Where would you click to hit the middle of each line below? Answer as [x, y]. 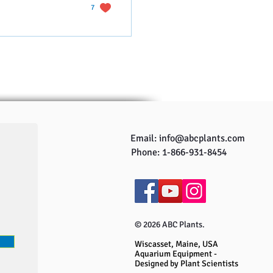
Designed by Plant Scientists [186, 263]
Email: [144, 138]
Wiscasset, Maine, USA [176, 244]
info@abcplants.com [202, 138]
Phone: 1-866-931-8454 [179, 152]
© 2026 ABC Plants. [169, 224]
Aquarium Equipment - [175, 253]
